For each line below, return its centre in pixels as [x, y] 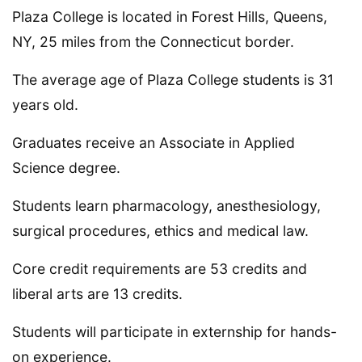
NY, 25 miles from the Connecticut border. [153, 41]
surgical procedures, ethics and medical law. [160, 230]
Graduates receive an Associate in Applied [154, 142]
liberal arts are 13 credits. [97, 293]
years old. [45, 104]
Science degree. [66, 167]
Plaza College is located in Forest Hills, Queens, [170, 16]
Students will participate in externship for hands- [175, 331]
